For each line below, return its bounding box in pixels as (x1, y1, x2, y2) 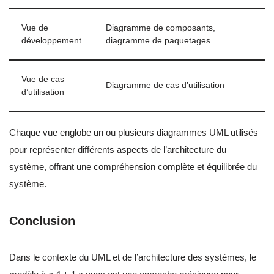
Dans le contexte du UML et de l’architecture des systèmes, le (9, 252, 256, 263)
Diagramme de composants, (106, 23, 215, 33)
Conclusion (9, 214, 75, 228)
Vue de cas (21, 75, 64, 84)
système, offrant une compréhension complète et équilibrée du (9, 161, 257, 172)
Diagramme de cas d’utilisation (106, 81, 224, 91)
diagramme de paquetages (106, 36, 210, 46)
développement (21, 36, 81, 46)
